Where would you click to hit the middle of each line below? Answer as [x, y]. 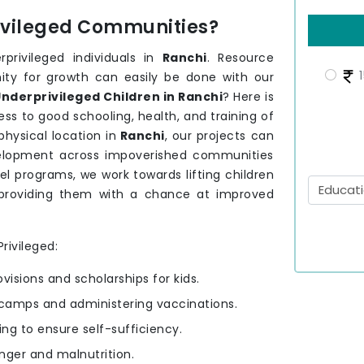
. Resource [240, 58]
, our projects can [219, 136]
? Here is [249, 97]
